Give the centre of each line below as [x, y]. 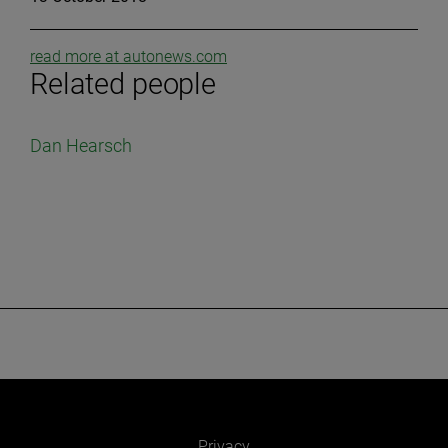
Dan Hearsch [81, 145]
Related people [123, 84]
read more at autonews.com [128, 56]
